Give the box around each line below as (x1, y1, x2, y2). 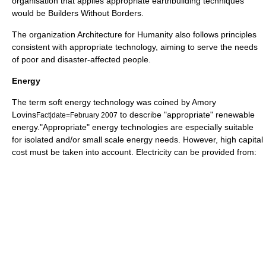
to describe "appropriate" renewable (118, 110, 255, 119)
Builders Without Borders (48, 8, 141, 18)
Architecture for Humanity (77, 30, 173, 39)
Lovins (12, 110, 36, 119)
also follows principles (173, 30, 256, 39)
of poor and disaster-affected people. (12, 55, 151, 64)
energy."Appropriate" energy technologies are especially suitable (12, 122, 254, 132)
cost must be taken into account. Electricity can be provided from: (12, 147, 256, 157)
